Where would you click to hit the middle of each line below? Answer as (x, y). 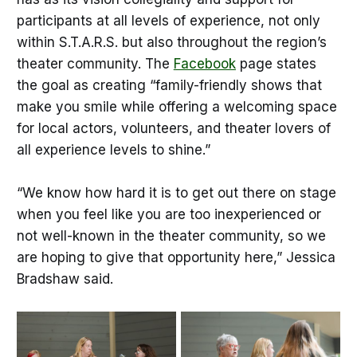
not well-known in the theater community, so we (171, 235)
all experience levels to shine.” (115, 149)
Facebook (204, 63)
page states (276, 63)
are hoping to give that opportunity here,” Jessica (176, 257)
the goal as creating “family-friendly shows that (169, 85)
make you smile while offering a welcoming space (177, 106)
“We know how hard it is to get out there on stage (176, 192)
